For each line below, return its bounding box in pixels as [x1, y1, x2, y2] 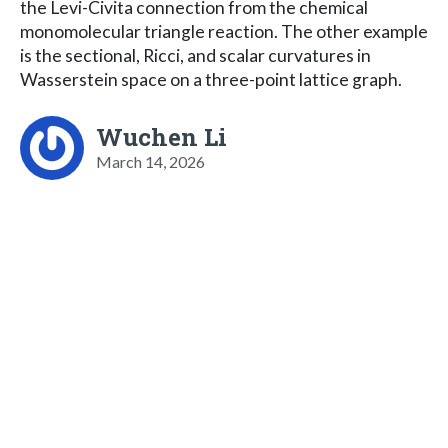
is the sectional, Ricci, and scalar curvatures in [20, 44, 371, 66]
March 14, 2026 [96, 151, 205, 171]
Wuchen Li [96, 120, 227, 153]
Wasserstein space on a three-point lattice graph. [20, 68, 402, 90]
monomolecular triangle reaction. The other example [20, 20, 428, 42]
